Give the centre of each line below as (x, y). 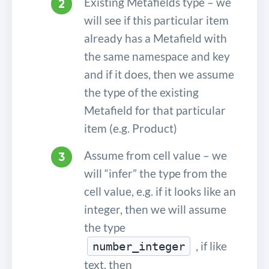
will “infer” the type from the (156, 174)
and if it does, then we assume (159, 74)
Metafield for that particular (155, 110)
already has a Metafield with (156, 38)
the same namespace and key (157, 56)
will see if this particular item (156, 20)
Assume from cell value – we (156, 156)
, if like (210, 246)
